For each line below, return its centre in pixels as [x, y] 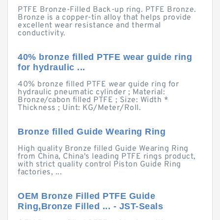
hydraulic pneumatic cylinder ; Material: [91, 92]
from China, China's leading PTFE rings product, [107, 157]
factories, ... [40, 172]
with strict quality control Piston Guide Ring [99, 165]
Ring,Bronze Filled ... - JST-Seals [90, 206]
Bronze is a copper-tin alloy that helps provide [105, 18]
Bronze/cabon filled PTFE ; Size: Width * [93, 100]
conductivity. [42, 33]
